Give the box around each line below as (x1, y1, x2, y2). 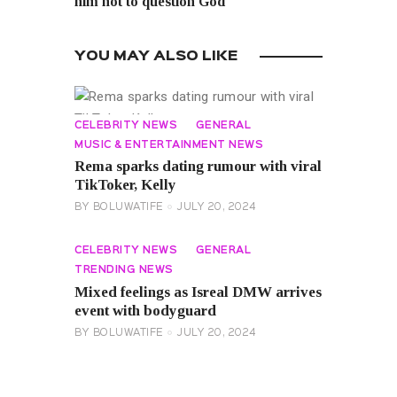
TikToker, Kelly (74, 176, 176, 194)
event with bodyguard (74, 301, 216, 319)
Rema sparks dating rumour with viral (74, 158, 322, 175)
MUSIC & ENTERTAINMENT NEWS (74, 140, 263, 150)
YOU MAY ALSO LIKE (74, 50, 237, 63)
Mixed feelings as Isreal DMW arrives (74, 283, 322, 300)
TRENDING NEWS (74, 266, 174, 276)
